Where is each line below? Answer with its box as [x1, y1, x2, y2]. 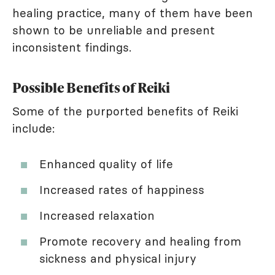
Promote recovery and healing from [39, 233, 241, 249]
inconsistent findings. [12, 39, 131, 55]
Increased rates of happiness [39, 182, 204, 197]
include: [12, 120, 55, 136]
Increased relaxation [39, 207, 155, 223]
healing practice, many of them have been [12, 5, 253, 20]
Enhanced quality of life [39, 156, 173, 171]
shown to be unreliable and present [12, 22, 215, 37]
